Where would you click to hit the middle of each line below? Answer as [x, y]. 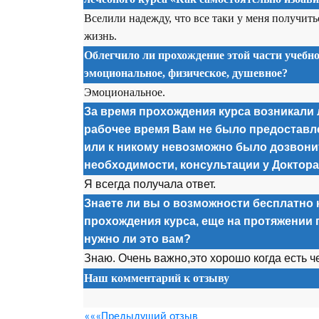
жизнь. [100, 36]
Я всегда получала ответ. [150, 184]
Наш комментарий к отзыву [157, 277]
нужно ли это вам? [137, 239]
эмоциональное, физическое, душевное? [186, 73]
